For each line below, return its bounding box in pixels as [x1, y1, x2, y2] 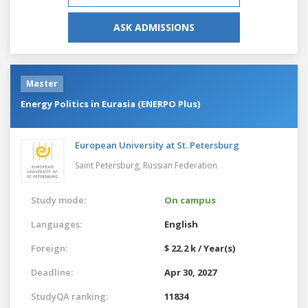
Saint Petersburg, [75, 159, 143, 171]
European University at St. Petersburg [75, 138, 239, 151]
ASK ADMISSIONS [113, 20, 195, 34]
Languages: [31, 217, 82, 230]
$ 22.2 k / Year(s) [164, 241, 235, 254]
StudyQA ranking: [31, 289, 108, 302]
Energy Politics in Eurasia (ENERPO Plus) [21, 97, 200, 110]
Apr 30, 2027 [164, 265, 217, 278]
